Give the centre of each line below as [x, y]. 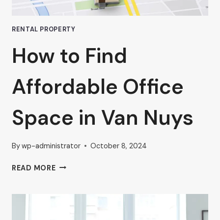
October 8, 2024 [119, 146]
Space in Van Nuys [103, 118]
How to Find [69, 56]
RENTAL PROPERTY [44, 29]
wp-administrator [51, 146]
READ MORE [34, 168]
